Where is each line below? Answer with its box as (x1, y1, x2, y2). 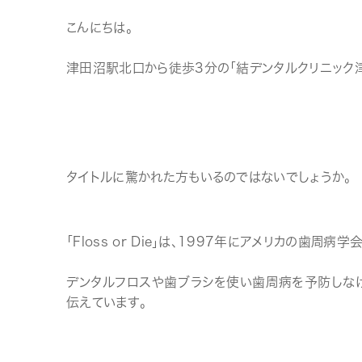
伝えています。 (66, 294, 147, 310)
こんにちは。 (66, 19, 133, 36)
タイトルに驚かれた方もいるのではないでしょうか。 (66, 169, 351, 185)
